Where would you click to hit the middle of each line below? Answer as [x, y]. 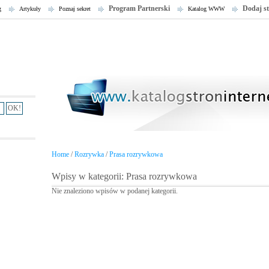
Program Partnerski [139, 8]
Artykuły [30, 9]
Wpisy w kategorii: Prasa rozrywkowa [124, 176]
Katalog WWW [206, 9]
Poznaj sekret [75, 9]
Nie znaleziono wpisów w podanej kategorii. [115, 191]
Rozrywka [89, 154]
